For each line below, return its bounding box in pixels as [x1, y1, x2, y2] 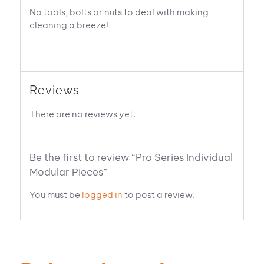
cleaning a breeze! [29, 19, 109, 31]
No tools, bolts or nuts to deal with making [29, 6, 209, 18]
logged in [82, 189, 123, 201]
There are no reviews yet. [29, 108, 136, 120]
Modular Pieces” [29, 166, 107, 179]
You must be [29, 189, 82, 201]
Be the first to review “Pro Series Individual [29, 151, 233, 164]
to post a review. [123, 189, 196, 201]
